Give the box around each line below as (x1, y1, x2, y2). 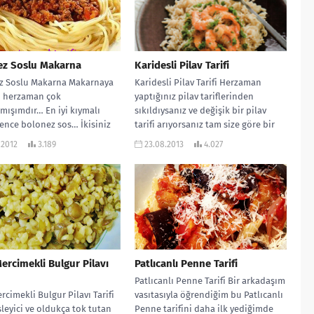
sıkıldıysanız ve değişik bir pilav (135, 104, 267, 116)
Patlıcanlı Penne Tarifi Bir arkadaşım (135, 275, 286, 286)
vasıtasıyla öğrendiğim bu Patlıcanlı (135, 289, 284, 300)
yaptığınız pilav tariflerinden (135, 90, 254, 102)
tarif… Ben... (135, 132, 184, 144)
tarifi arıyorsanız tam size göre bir (135, 118, 275, 130)
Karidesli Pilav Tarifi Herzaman (135, 76, 262, 88)
